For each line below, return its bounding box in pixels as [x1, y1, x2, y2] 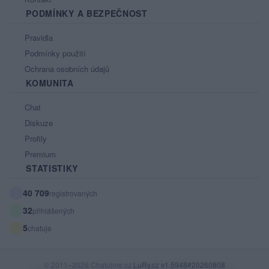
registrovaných [49, 187, 97, 198]
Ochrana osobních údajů [22, 62, 109, 74]
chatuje [28, 222, 52, 233]
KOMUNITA [23, 76, 74, 89]
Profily [22, 132, 47, 144]
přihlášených [32, 205, 74, 216]
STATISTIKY [23, 162, 79, 174]
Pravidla [22, 31, 53, 43]
